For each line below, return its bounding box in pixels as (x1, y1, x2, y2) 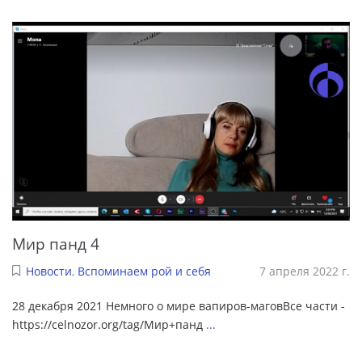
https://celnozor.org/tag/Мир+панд (12, 317, 206, 333)
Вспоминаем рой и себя (77, 263, 211, 280)
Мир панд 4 (12, 232, 99, 255)
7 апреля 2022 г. (259, 263, 350, 280)
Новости (25, 263, 72, 280)
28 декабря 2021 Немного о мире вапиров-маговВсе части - (12, 298, 345, 314)
